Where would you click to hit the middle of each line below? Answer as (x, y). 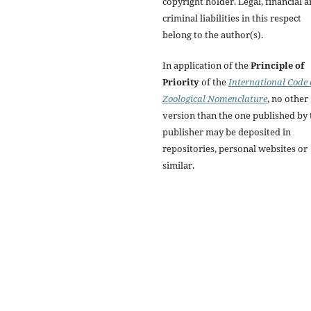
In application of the (207, 65)
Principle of (277, 65)
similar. (178, 165)
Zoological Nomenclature (215, 98)
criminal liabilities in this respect (232, 18)
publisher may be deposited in (227, 132)
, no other (288, 98)
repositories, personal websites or (235, 148)
